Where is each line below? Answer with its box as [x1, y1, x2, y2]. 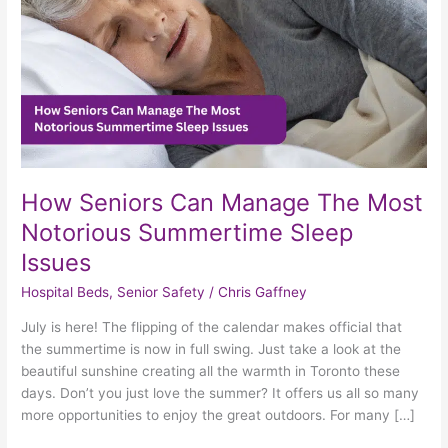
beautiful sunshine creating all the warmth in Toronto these [21, 362, 401, 379]
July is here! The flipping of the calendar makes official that [21, 318, 403, 335]
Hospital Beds [21, 284, 110, 301]
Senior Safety [117, 284, 206, 301]
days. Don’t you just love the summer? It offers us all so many [21, 384, 420, 401]
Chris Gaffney [218, 284, 308, 301]
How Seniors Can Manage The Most [21, 188, 424, 218]
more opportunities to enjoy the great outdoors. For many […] [21, 406, 416, 423]
